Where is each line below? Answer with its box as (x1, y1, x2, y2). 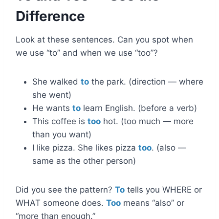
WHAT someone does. (16, 198, 106, 208)
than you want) (32, 130, 91, 139)
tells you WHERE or (125, 185, 202, 195)
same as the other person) (32, 156, 136, 166)
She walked (32, 77, 81, 87)
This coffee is (32, 116, 88, 126)
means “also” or (121, 198, 184, 208)
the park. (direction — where (89, 77, 203, 87)
